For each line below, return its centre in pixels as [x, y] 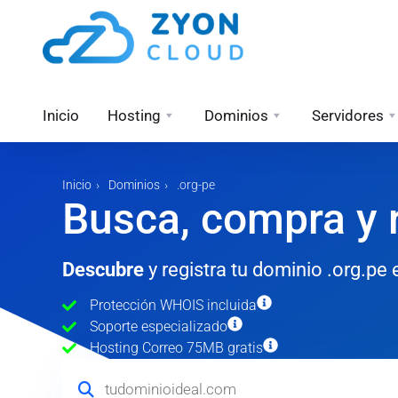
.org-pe [196, 185]
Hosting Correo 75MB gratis [176, 348]
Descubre [103, 270]
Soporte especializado [159, 326]
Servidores [348, 115]
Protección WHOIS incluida [173, 305]
